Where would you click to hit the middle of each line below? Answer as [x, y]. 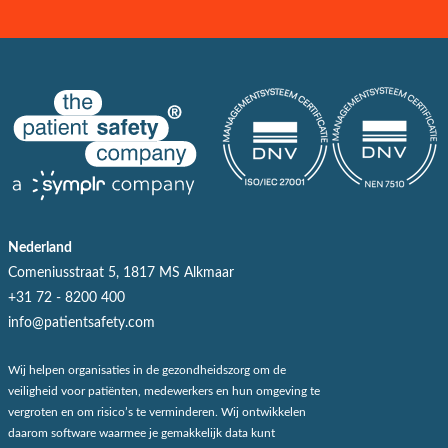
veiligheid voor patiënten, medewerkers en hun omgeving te [164, 390]
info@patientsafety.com [81, 322]
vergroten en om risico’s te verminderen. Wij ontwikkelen [157, 411]
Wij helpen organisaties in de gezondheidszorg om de [147, 369]
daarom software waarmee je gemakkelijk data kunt [141, 432]
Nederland [40, 247]
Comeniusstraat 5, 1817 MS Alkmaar [121, 272]
